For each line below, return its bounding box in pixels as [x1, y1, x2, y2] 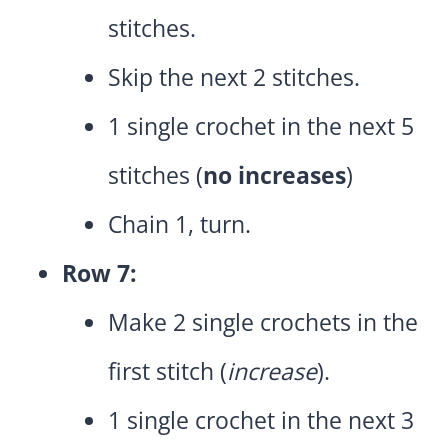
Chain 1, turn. [108, 208, 251, 241]
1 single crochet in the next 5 [108, 110, 414, 143]
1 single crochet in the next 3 [108, 404, 414, 437]
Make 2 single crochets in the [108, 306, 418, 339]
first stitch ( [108, 355, 227, 388]
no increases [203, 159, 346, 192]
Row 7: [62, 257, 137, 290]
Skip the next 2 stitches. [108, 61, 360, 94]
